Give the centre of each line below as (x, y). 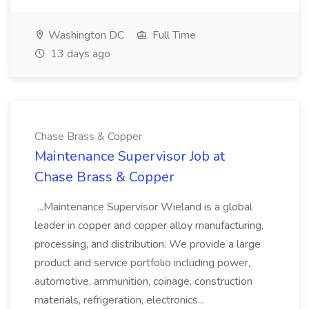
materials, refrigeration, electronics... (121, 300)
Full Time (173, 35)
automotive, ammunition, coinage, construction (143, 281)
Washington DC (85, 35)
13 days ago (79, 54)
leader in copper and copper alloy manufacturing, (149, 226)
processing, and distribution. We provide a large (148, 244)
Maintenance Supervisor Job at (130, 156)
